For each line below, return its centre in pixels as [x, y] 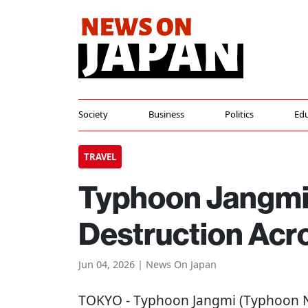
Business [166, 114]
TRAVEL [100, 157]
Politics [239, 114]
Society [93, 114]
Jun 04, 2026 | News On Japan [147, 264]
